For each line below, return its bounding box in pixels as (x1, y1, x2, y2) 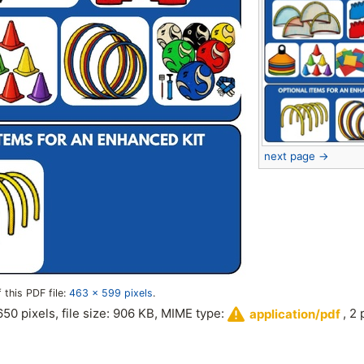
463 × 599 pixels (69, 287, 153, 300)
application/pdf (249, 306, 340, 323)
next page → (264, 149, 329, 162)
